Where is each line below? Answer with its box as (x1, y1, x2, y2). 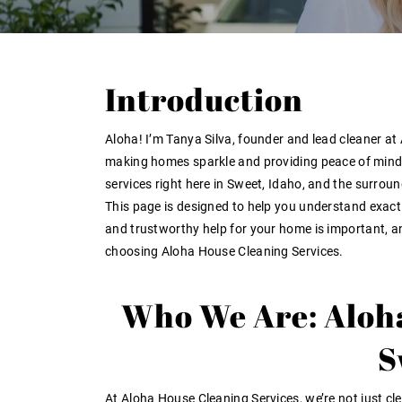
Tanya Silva (166, 132, 232, 146)
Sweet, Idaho (226, 177, 302, 191)
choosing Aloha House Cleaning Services (105, 244, 340, 258)
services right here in (105, 177, 227, 191)
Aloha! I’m (105, 132, 167, 146)
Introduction (105, 78, 303, 120)
